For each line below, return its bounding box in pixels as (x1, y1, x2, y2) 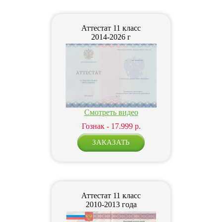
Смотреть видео (84, 108, 138, 116)
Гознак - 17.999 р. (81, 122, 141, 130)
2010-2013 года (85, 200, 137, 209)
